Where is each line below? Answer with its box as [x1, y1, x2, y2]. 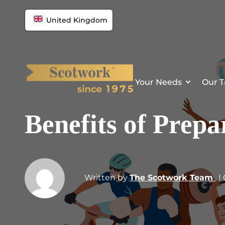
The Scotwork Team [130, 173, 215, 183]
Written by [82, 173, 130, 183]
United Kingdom [46, 16, 107, 25]
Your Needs [135, 77, 182, 87]
